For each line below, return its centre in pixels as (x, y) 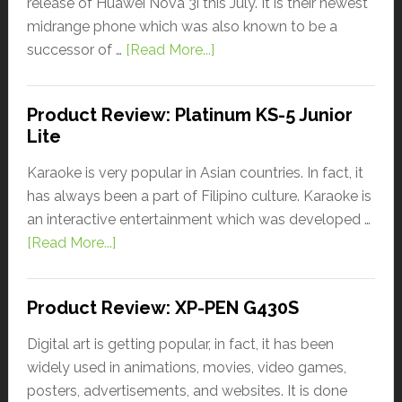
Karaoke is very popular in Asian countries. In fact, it (195, 172)
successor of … (76, 49)
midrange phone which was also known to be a (182, 26)
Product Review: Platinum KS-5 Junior (189, 114)
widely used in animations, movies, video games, (186, 367)
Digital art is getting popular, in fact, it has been (180, 344)
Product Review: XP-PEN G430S (162, 307)
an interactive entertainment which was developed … (198, 219)
